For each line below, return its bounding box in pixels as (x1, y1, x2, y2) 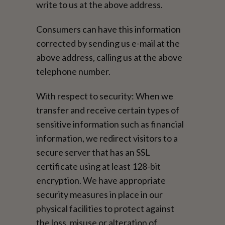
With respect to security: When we (36, 90, 174, 101)
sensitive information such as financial (36, 118, 184, 130)
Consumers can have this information (36, 23, 181, 35)
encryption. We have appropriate (36, 174, 166, 186)
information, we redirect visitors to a (36, 132, 178, 144)
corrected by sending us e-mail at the (36, 37, 180, 49)
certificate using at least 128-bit (36, 160, 161, 172)
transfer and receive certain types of (36, 104, 180, 116)
